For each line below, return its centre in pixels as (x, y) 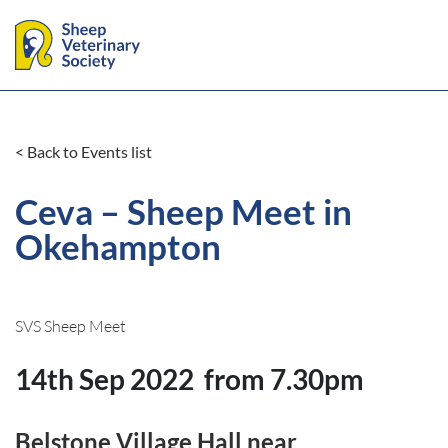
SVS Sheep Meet (70, 326)
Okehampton (118, 246)
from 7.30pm (284, 379)
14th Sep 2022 (104, 379)
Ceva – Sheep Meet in (183, 211)
